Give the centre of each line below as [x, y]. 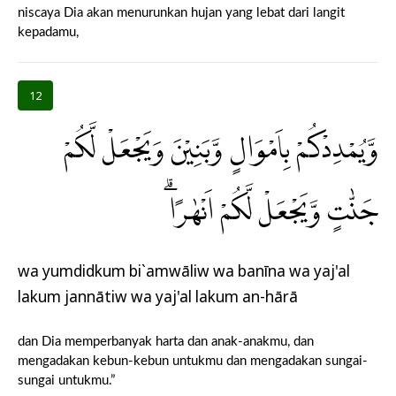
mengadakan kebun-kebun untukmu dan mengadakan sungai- [193, 361]
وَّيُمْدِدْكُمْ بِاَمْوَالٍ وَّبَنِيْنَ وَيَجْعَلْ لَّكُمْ [221, 149]
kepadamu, [48, 32]
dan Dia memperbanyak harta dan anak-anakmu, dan [166, 341]
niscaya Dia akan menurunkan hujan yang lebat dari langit [181, 12]
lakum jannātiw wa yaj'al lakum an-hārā [158, 297]
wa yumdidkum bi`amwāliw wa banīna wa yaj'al [184, 271]
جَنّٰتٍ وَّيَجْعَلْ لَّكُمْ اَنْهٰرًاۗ [274, 211]
